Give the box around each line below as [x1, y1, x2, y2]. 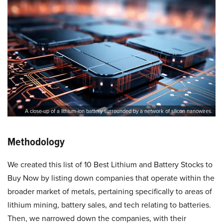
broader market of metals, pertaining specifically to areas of [7, 186, 212, 198]
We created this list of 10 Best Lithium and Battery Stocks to [7, 159, 213, 171]
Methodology [7, 133, 65, 150]
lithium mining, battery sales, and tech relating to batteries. [7, 199, 211, 211]
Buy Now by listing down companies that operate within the [7, 172, 215, 184]
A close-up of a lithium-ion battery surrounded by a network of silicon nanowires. [25, 107, 213, 115]
